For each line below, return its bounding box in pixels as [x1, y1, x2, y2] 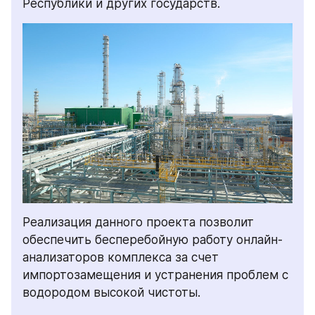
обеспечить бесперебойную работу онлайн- [22, 232, 283, 247]
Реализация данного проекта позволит [22, 214, 254, 229]
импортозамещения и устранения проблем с [22, 267, 288, 282]
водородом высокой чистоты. [22, 285, 200, 300]
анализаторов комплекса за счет [22, 250, 219, 264]
